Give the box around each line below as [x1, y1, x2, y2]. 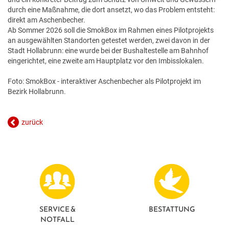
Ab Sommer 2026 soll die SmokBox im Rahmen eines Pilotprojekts [8, 26, 214, 34]
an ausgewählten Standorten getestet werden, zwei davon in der [8, 36, 210, 44]
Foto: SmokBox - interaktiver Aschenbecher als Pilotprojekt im [8, 77, 201, 85]
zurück [21, 118, 43, 126]
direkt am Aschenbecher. [8, 15, 85, 24]
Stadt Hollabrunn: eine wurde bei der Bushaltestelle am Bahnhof [8, 46, 209, 55]
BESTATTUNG [148, 203, 195, 215]
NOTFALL [40, 214, 75, 225]
